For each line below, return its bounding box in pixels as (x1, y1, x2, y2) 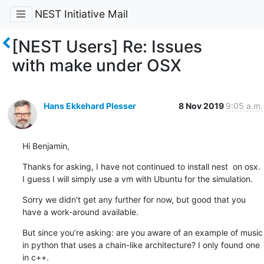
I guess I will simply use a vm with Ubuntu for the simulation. (22, 173, 253, 184)
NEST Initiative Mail (34, 8, 128, 21)
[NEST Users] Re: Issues (12, 36, 202, 57)
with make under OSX (12, 55, 181, 75)
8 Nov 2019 (178, 100, 226, 111)
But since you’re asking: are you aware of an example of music (22, 227, 263, 237)
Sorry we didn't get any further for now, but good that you (22, 194, 246, 204)
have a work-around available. (22, 206, 138, 217)
